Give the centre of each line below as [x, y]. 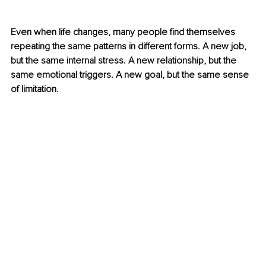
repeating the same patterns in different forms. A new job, [130, 47]
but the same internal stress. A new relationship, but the [125, 61]
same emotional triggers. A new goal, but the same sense [131, 75]
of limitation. [35, 89]
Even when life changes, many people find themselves [124, 32]
